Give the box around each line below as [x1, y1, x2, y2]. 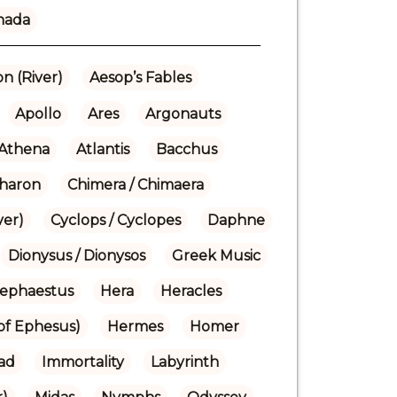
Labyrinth [150, 353, 219, 370]
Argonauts [144, 105, 221, 122]
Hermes [106, 317, 163, 335]
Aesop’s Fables [89, 68, 191, 86]
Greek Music [171, 246, 261, 264]
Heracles [160, 282, 222, 300]
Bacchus [155, 140, 217, 158]
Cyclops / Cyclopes [50, 211, 181, 229]
